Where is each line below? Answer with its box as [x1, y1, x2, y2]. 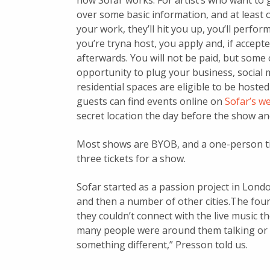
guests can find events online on [77, 95, 225, 108]
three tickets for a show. [77, 152, 186, 166]
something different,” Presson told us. [77, 238, 248, 252]
